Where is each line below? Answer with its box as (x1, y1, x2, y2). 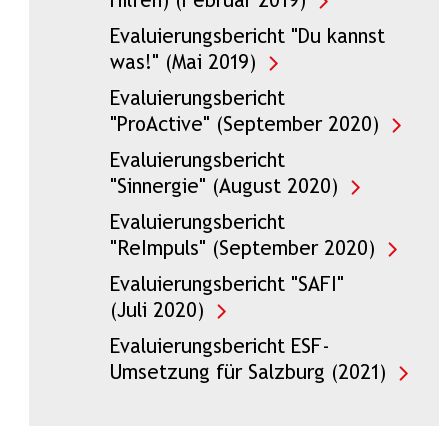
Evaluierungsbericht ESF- (109, 338, 330, 358)
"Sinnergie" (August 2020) (109, 178, 338, 198)
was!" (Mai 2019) (109, 54, 256, 74)
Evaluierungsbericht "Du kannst (109, 28, 385, 48)
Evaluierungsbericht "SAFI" (109, 276, 344, 296)
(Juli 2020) (109, 302, 204, 322)
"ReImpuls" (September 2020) (109, 240, 375, 260)
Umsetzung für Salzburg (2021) (109, 364, 386, 384)
